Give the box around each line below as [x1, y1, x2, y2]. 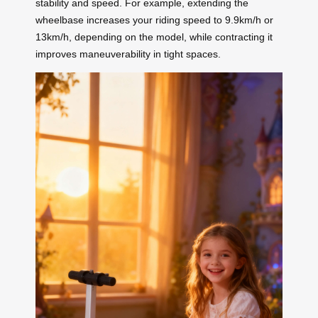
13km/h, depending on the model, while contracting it [35, 31, 273, 43]
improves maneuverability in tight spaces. [35, 48, 221, 60]
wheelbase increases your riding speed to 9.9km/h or [35, 13, 273, 26]
